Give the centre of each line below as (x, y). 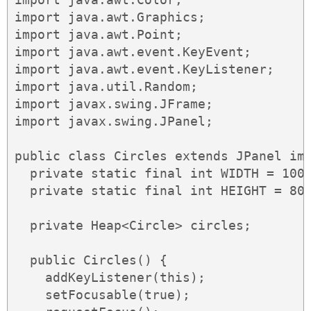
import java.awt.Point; (99, 35)
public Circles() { (91, 260)
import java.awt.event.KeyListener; (144, 69)
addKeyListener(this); (110, 278)
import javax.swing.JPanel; (114, 121)
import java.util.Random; (106, 87)
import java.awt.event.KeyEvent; (133, 52)
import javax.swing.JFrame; (114, 104)
